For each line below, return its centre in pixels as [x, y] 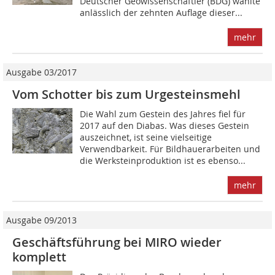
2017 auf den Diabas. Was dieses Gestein [165, 126]
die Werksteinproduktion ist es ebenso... [163, 161]
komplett [39, 257]
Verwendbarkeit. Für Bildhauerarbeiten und [170, 149]
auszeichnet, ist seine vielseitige [146, 137]
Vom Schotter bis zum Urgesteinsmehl [126, 95]
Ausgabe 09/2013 [41, 220]
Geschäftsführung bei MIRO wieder [117, 242]
